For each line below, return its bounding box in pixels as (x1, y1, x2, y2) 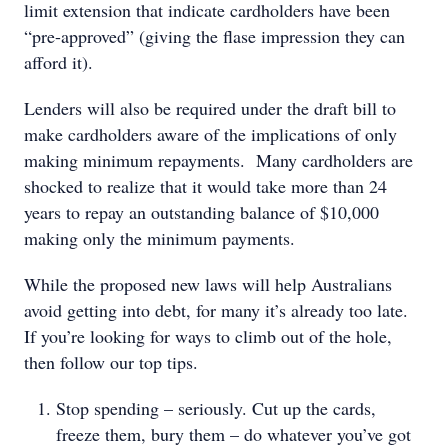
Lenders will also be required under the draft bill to (24, 96, 396, 120)
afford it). (24, 50, 93, 74)
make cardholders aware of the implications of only (24, 122, 397, 146)
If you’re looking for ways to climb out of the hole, (24, 324, 392, 348)
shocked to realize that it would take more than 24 (24, 174, 387, 198)
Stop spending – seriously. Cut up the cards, (56, 396, 376, 420)
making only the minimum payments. (24, 226, 295, 250)
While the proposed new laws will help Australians (24, 272, 392, 296)
